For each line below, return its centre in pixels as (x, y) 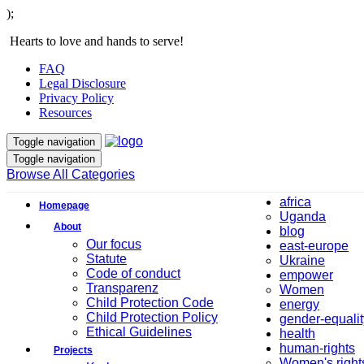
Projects (73, 350)
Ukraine (302, 260)
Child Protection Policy (152, 317)
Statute (106, 259)
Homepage (64, 206)
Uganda (303, 217)
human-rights (317, 348)
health (297, 334)
